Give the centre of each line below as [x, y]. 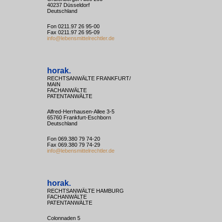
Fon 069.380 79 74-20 [73, 139]
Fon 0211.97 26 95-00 [73, 26]
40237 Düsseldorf [68, 5]
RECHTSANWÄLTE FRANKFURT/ [89, 78]
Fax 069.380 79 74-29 [73, 145]
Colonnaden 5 [63, 218]
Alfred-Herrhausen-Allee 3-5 [81, 111]
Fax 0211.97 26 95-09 [73, 32]
